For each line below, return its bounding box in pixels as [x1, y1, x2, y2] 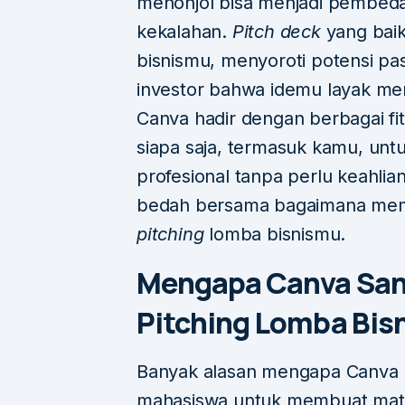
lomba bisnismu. [203, 223, 346, 246]
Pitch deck [231, 21, 321, 43]
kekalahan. [137, 21, 232, 43]
